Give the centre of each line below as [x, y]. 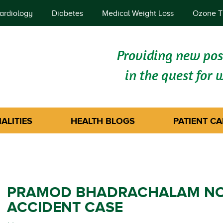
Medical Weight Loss [138, 13]
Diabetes [67, 13]
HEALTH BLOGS [103, 121]
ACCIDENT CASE [65, 207]
